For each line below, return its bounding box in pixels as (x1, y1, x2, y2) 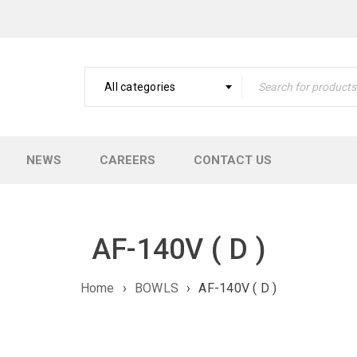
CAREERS (100, 153, 155, 167)
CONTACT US (194, 153, 272, 167)
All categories (104, 80, 176, 93)
